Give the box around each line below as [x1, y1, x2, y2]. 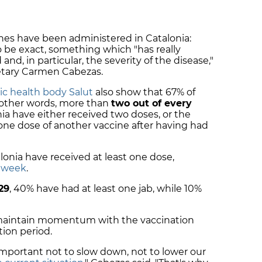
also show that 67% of [93, 86, 195, 98]
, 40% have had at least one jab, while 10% [9, 182, 202, 194]
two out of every [111, 97, 192, 109]
